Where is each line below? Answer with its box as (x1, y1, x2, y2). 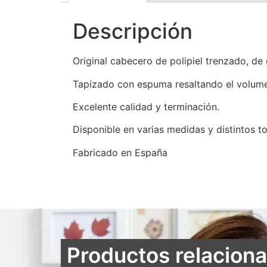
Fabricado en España (73, 146, 167, 159)
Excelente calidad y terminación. (73, 101, 219, 113)
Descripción (73, 18, 193, 45)
